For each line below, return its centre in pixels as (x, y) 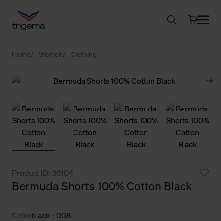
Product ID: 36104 (43, 172)
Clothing (84, 54)
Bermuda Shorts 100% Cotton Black (102, 186)
